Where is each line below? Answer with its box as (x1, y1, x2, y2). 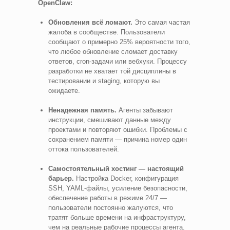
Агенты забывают (117, 106, 173, 114)
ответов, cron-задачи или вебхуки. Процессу (48, 57, 187, 65)
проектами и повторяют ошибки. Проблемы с (48, 125, 187, 133)
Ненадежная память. (48, 106, 117, 114)
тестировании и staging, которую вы (48, 76, 160, 85)
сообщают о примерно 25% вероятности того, (48, 37, 190, 46)
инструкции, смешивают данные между (48, 116, 171, 124)
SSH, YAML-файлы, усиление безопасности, (48, 184, 187, 192)
